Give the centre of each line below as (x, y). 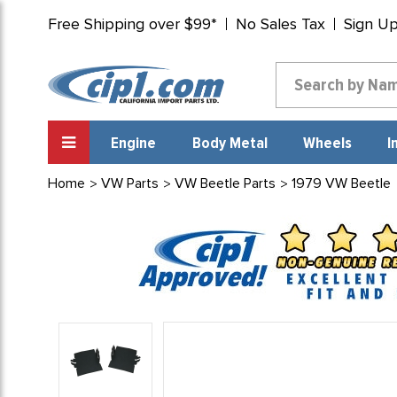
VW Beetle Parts (225, 183)
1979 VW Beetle (341, 183)
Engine (134, 144)
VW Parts (129, 183)
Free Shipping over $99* (132, 24)
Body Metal (230, 144)
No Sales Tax (280, 24)
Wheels (327, 144)
